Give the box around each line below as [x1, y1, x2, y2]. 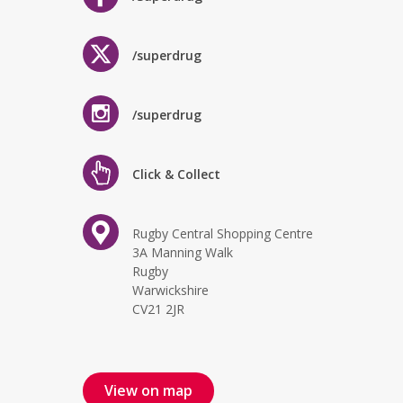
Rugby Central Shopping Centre [132, 225, 313, 242]
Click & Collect [132, 166, 220, 183]
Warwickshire [132, 282, 209, 299]
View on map [104, 381, 193, 400]
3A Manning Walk [132, 244, 233, 261]
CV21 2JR [132, 300, 184, 318]
